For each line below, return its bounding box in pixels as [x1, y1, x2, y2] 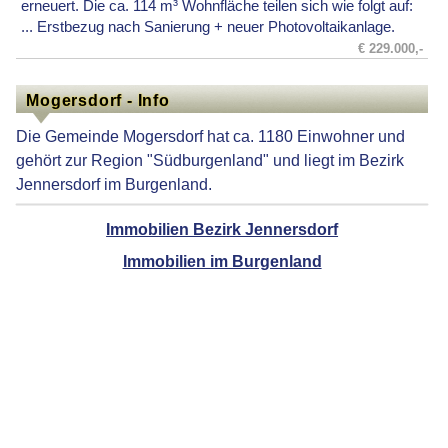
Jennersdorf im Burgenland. [16, 175, 213, 194]
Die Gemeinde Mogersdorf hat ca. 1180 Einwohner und [16, 127, 406, 146]
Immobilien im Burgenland [122, 252, 322, 271]
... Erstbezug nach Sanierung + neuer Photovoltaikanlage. [21, 18, 396, 35]
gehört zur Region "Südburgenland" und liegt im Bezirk [16, 151, 405, 170]
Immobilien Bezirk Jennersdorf [106, 220, 339, 239]
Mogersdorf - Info [26, 91, 170, 110]
